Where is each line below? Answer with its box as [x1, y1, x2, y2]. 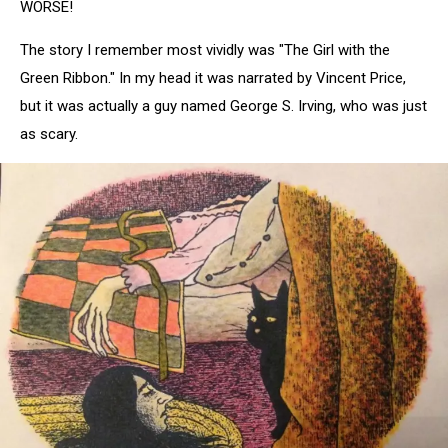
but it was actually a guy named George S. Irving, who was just [20, 96, 427, 115]
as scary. [20, 124, 78, 143]
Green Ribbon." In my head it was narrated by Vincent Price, [20, 68, 406, 87]
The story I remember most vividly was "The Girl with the [20, 40, 390, 59]
